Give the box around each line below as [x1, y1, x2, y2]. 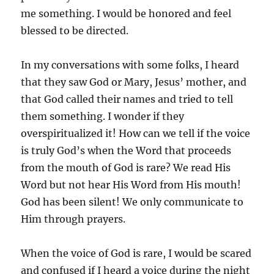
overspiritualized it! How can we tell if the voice [21, 127, 251, 139]
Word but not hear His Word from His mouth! [21, 178, 242, 191]
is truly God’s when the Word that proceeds [21, 144, 232, 157]
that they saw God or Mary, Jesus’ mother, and [21, 75, 247, 88]
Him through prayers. [21, 212, 126, 225]
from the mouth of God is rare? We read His [21, 161, 231, 174]
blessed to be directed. [21, 24, 129, 37]
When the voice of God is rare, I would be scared [21, 246, 252, 259]
